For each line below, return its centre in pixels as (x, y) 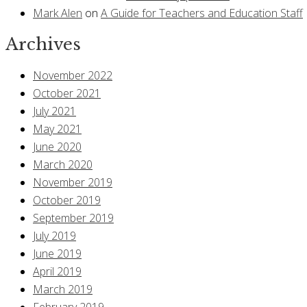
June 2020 (57, 147)
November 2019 (73, 183)
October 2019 (67, 200)
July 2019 (54, 236)
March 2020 (63, 165)
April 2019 (57, 272)
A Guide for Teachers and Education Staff (202, 13)
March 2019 (63, 290)
